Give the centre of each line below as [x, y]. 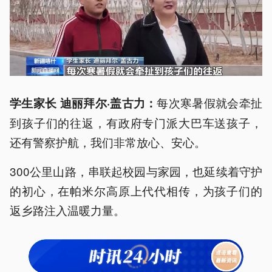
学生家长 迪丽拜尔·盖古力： [83, 103]
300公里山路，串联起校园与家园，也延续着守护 [136, 171]
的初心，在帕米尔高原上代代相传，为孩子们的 [136, 190]
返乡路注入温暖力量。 [67, 209]
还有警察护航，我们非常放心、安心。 [108, 141]
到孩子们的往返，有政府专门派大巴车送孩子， [136, 122]
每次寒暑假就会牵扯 [210, 102]
